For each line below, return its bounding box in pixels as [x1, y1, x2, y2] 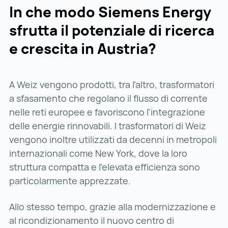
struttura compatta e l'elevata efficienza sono [9, 161, 200, 174]
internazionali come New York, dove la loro [9, 147, 187, 160]
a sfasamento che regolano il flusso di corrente [9, 92, 208, 105]
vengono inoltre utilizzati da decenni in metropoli [9, 133, 217, 146]
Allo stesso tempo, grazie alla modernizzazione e [9, 201, 216, 213]
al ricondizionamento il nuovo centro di [9, 214, 174, 227]
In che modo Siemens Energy [9, 2, 211, 22]
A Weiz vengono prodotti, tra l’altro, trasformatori [9, 78, 214, 91]
